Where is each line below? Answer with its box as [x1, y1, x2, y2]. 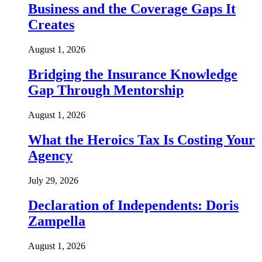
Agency [28, 147, 73, 163]
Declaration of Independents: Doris [28, 197, 239, 213]
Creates [28, 17, 74, 33]
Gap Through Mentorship [28, 82, 184, 98]
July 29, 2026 [28, 175, 78, 185]
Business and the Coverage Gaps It [28, 1, 236, 17]
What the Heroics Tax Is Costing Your [28, 132, 255, 147]
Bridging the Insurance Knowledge [28, 67, 237, 82]
